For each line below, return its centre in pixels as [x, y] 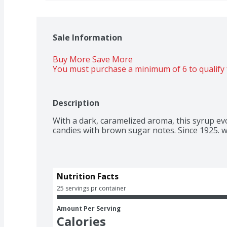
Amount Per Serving [89, 208]
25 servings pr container [91, 188]
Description [76, 103]
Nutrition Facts [88, 176]
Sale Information [87, 37]
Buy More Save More [94, 59]
